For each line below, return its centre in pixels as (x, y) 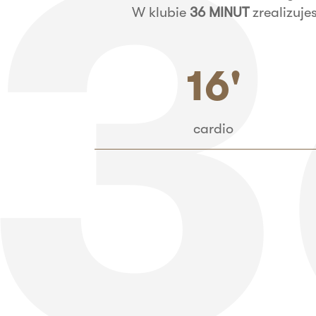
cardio (214, 129)
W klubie (159, 13)
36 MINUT (219, 13)
